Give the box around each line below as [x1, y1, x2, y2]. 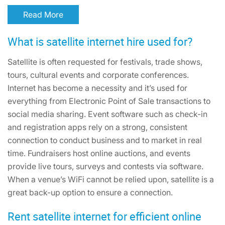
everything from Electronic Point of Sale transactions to [8, 96, 210, 106]
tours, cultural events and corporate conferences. [8, 70, 189, 80]
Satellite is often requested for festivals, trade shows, [8, 57, 202, 67]
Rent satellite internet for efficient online [8, 209, 201, 223]
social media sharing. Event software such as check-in [8, 109, 207, 119]
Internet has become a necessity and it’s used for [8, 83, 187, 93]
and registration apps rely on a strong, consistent [8, 122, 187, 132]
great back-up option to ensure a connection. [8, 187, 173, 197]
